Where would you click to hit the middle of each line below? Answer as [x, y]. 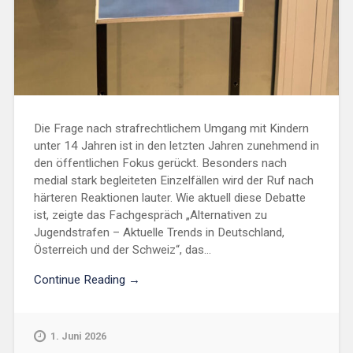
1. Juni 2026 [78, 336]
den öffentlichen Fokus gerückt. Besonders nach [160, 163]
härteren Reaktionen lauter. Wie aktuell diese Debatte [169, 197]
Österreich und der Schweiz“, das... [122, 249]
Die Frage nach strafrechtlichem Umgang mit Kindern [171, 128]
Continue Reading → [87, 280]
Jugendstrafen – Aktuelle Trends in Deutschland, [159, 232]
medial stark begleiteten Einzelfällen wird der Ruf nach [173, 180]
